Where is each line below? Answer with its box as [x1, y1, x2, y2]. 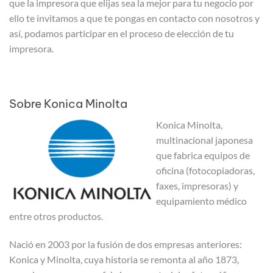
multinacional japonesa [156, 133, 253, 146]
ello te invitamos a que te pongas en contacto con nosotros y [9, 12, 260, 24]
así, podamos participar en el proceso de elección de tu [9, 27, 234, 39]
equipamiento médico [156, 194, 247, 207]
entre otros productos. [9, 210, 103, 222]
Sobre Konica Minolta [9, 96, 127, 112]
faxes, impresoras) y [156, 179, 238, 191]
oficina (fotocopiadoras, [156, 164, 255, 176]
